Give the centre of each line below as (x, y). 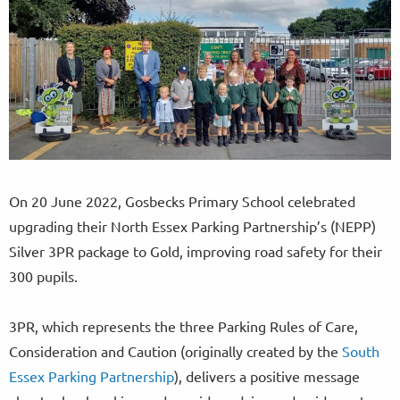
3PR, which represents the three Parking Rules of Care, (183, 326)
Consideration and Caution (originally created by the (175, 351)
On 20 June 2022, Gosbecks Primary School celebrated (182, 201)
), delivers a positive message (267, 376)
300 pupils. (45, 276)
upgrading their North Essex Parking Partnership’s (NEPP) (192, 226)
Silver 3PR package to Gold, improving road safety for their (196, 251)
